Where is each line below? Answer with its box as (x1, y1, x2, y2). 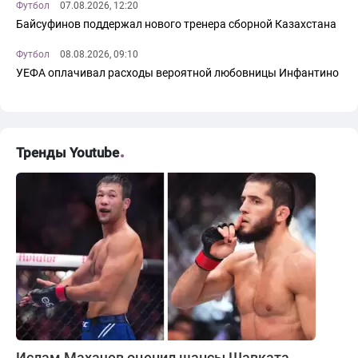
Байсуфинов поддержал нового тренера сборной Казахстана (16, 18, 336, 31)
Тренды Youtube (16, 145, 119, 161)
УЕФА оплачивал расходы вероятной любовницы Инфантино (16, 66, 339, 80)
